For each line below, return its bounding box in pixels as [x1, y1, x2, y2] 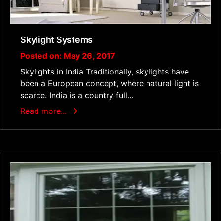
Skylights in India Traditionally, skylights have [20, 67, 189, 77]
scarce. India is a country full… [20, 90, 134, 101]
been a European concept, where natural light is [20, 78, 199, 89]
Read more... [20, 106, 69, 116]
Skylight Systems [20, 35, 93, 45]
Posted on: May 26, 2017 [20, 51, 115, 61]
